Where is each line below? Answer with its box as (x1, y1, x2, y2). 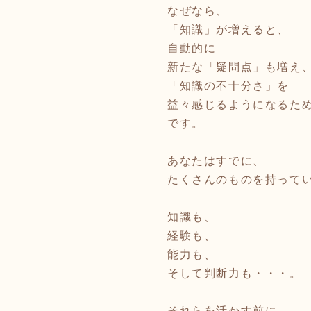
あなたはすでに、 (167, 155, 265, 167)
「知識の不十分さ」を (167, 80, 289, 92)
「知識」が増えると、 (167, 24, 289, 35)
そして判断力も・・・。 (167, 267, 302, 279)
